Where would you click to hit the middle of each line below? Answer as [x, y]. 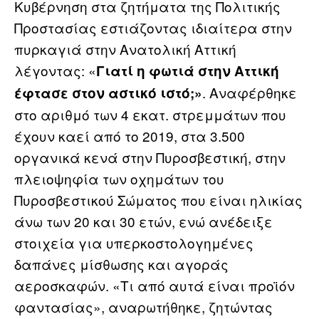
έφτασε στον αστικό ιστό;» [108, 93]
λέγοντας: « [55, 70]
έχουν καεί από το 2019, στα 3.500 [130, 135]
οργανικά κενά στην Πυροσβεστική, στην [150, 157]
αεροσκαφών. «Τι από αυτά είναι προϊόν [155, 285]
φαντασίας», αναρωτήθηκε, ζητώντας [143, 306]
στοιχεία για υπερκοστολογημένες [134, 242]
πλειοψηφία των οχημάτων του [119, 178]
